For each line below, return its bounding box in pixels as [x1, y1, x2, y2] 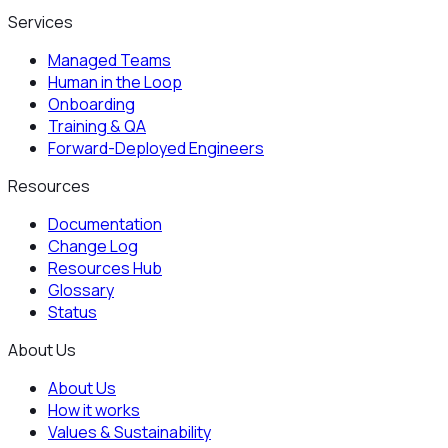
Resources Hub [48, 256, 162, 279]
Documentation [48, 212, 162, 235]
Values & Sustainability [48, 420, 211, 443]
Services [8, 10, 73, 33]
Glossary [48, 278, 114, 301]
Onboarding [48, 92, 135, 115]
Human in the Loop [48, 70, 182, 93]
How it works [48, 398, 140, 421]
